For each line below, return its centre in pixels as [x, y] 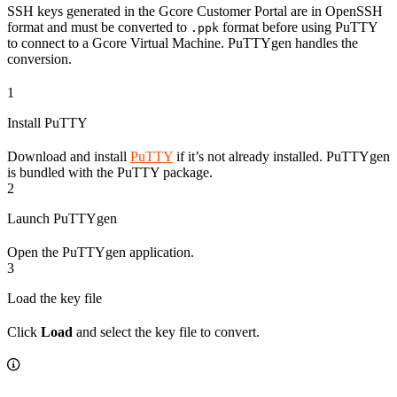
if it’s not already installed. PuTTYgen [281, 157]
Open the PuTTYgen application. [101, 253]
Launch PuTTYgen [62, 219]
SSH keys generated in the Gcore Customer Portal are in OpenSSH [195, 12]
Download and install [69, 157]
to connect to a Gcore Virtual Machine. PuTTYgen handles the [183, 43]
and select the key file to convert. [166, 332]
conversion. [39, 59]
